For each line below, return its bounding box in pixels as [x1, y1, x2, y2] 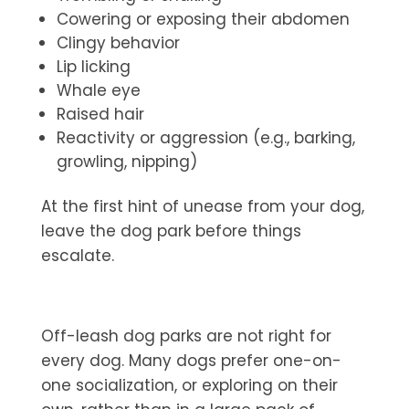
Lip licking [56, 56, 131, 79]
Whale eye [56, 79, 141, 102]
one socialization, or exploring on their [40, 374, 338, 397]
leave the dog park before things [40, 220, 301, 243]
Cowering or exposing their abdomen [56, 8, 350, 31]
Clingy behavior [56, 32, 180, 55]
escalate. [40, 245, 114, 267]
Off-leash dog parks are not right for [40, 325, 331, 348]
